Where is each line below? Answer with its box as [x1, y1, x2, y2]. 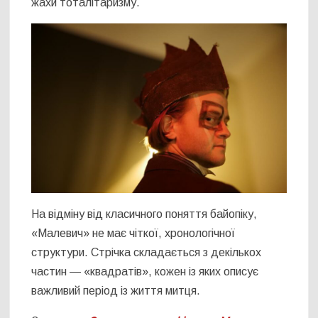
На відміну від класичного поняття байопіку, [31, 208, 258, 221]
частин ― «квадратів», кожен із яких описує [31, 265, 259, 278]
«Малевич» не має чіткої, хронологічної [31, 227, 236, 240]
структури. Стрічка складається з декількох [31, 246, 262, 259]
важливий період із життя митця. [31, 285, 201, 297]
